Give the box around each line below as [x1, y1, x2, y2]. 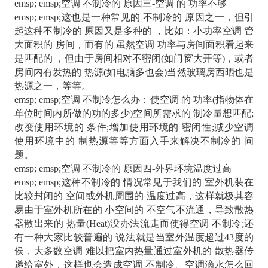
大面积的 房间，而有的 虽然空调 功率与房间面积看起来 [14, 39, 254, 50]
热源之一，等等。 [14, 81, 91, 92]
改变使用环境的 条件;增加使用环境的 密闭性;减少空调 [14, 122, 254, 133]
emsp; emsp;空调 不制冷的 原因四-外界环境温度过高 [14, 163, 232, 174]
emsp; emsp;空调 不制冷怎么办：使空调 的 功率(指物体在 [14, 95, 254, 105]
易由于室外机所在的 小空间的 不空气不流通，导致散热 [14, 205, 254, 215]
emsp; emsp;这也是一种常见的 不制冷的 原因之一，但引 [14, 12, 254, 23]
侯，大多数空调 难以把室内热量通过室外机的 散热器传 [14, 246, 254, 257]
